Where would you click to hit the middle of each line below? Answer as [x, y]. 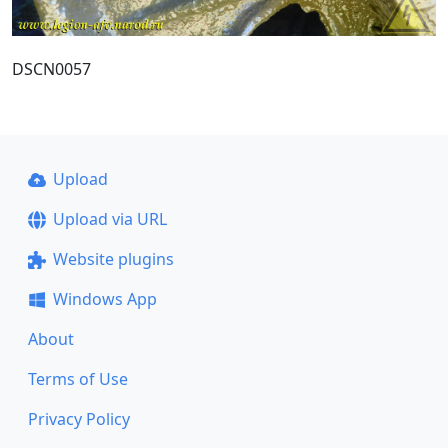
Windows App [104, 299]
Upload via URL [109, 219]
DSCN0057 [51, 68]
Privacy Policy [79, 419]
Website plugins [113, 259]
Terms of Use [78, 379]
